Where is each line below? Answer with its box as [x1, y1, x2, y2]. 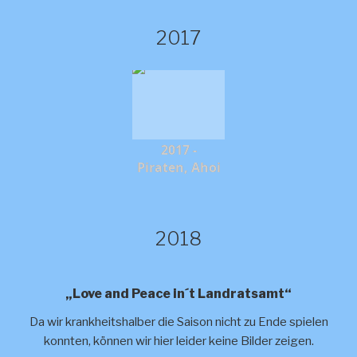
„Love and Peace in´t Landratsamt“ [65, 286, 292, 301]
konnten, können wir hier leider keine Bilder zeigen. [43, 334, 314, 348]
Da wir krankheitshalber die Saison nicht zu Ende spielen [29, 315, 328, 329]
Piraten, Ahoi [136, 159, 221, 176]
